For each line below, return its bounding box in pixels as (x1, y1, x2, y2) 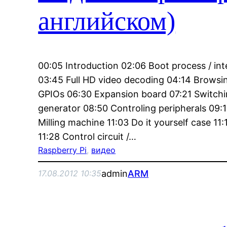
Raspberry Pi (38, 144, 87, 155)
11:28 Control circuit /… (38, 131, 137, 142)
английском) (38, 6, 176, 35)
